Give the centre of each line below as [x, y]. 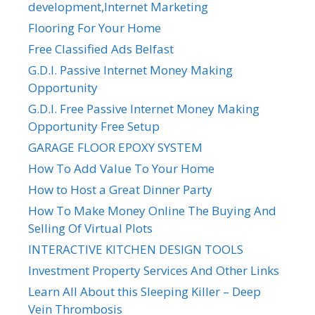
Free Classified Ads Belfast [101, 49]
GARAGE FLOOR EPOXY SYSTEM [115, 148]
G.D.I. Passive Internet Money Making [130, 70]
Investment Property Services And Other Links [154, 271]
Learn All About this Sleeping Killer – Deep [144, 292]
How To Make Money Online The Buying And [152, 211]
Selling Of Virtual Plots [90, 229]
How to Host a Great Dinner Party [120, 190]
